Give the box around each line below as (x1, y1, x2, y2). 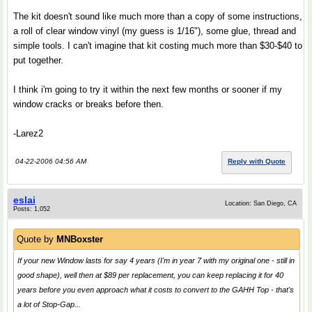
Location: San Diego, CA (225, 200, 297, 207)
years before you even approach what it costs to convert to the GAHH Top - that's (17, 286, 294, 294)
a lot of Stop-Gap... (17, 300, 81, 309)
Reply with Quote (228, 157, 286, 165)
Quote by (17, 234, 56, 244)
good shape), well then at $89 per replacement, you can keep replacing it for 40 (17, 271, 283, 279)
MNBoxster (56, 234, 103, 244)
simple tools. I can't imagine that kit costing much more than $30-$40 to (13, 40, 302, 51)
